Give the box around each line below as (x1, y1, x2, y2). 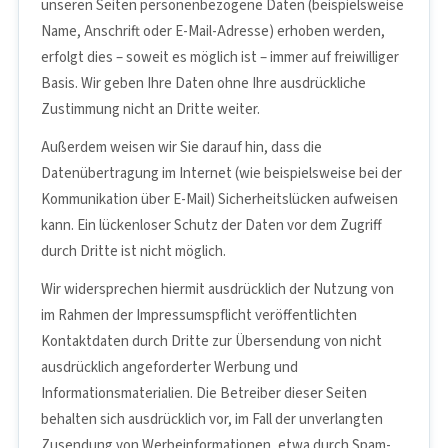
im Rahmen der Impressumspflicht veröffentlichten (41, 304, 357, 326)
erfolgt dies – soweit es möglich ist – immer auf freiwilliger (41, 46, 399, 68)
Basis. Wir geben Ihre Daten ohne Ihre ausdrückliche (41, 72, 366, 94)
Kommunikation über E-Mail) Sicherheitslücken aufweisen (41, 188, 398, 210)
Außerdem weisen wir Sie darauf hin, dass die (41, 136, 322, 158)
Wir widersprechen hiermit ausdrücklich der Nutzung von (41, 278, 394, 300)
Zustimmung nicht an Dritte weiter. (41, 98, 260, 120)
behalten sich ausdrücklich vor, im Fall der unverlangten (41, 408, 383, 430)
